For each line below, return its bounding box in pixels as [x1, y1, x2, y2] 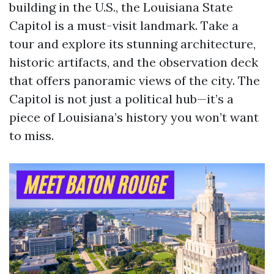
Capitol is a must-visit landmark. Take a [9, 18, 239, 33]
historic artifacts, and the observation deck [9, 54, 258, 70]
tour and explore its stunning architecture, [9, 36, 256, 51]
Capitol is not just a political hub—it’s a [9, 91, 234, 106]
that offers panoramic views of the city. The [9, 73, 260, 88]
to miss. [9, 128, 54, 143]
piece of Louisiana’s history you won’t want [9, 109, 259, 125]
